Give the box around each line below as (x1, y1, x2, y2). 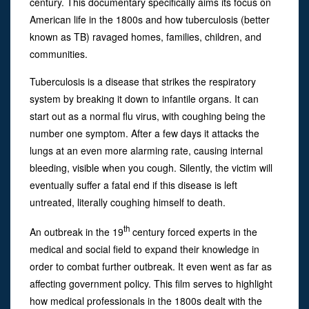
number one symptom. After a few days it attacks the (30, 126, 259, 141)
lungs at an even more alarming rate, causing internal (30, 143, 263, 158)
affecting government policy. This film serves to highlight (30, 277, 272, 291)
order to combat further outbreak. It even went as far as (30, 259, 272, 274)
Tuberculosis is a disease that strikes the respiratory (30, 74, 256, 89)
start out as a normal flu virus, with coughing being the (30, 109, 266, 123)
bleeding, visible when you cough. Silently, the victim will (30, 161, 272, 175)
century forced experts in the (130, 225, 257, 239)
